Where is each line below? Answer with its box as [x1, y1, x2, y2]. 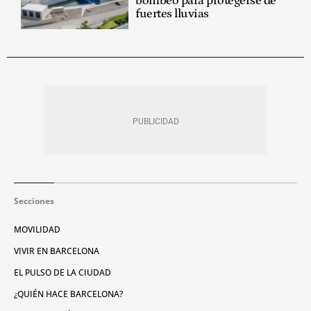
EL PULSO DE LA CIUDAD [14, 266, 111, 278]
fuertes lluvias [135, 7, 209, 22]
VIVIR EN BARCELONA [14, 244, 99, 257]
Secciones [14, 194, 54, 207]
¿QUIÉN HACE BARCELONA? [14, 287, 123, 300]
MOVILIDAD [14, 223, 60, 235]
